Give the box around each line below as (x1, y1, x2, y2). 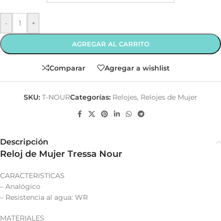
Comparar (49, 63, 85, 73)
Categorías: (70, 93, 110, 102)
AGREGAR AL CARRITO (72, 40, 149, 48)
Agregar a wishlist (104, 63, 170, 73)
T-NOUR (42, 93, 70, 102)
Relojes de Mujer (141, 93, 197, 102)
